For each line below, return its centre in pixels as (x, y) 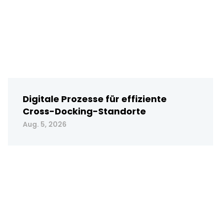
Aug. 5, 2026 (45, 124)
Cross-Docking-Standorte (84, 111)
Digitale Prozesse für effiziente (95, 99)
